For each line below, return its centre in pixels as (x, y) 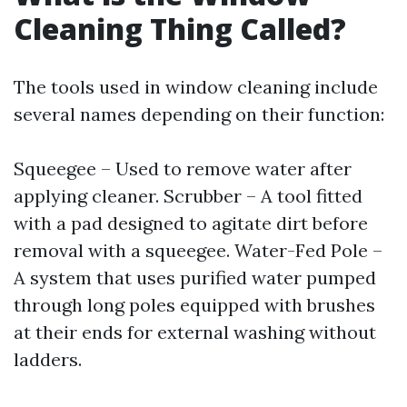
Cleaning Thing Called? (180, 29)
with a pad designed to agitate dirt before (191, 223)
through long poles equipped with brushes (194, 305)
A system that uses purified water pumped (195, 278)
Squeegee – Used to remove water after (183, 169)
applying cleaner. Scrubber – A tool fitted (188, 196)
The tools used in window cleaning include (196, 87)
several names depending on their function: (199, 114)
